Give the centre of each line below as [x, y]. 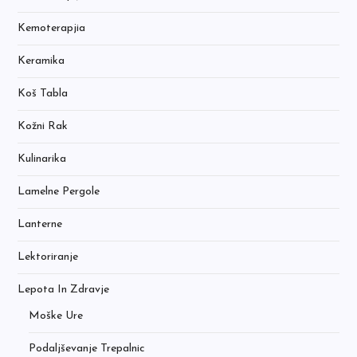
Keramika [41, 61]
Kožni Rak [43, 126]
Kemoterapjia [52, 28]
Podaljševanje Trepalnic [87, 349]
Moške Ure [56, 316]
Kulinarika [42, 159]
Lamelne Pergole [59, 192]
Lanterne [40, 224]
